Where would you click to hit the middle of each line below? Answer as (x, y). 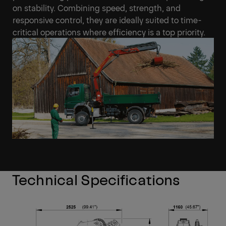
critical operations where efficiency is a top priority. (109, 32)
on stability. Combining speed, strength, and (97, 7)
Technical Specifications (96, 179)
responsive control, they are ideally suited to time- (107, 19)
